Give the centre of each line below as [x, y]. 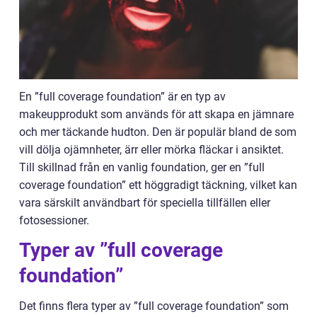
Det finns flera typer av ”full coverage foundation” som [154, 306]
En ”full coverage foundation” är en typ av [122, 97]
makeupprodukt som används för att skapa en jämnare [156, 115]
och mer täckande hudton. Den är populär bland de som [158, 132]
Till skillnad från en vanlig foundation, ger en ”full [142, 168]
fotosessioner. [54, 221]
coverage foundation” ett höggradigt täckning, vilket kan [158, 185]
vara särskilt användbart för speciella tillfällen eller [145, 203]
